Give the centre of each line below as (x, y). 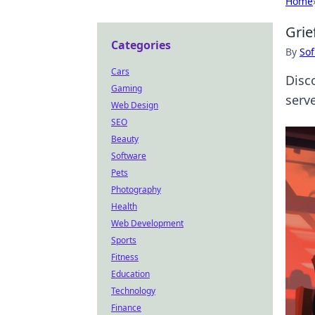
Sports (124, 240)
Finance (126, 308)
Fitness (125, 257)
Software (129, 156)
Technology (133, 291)
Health (124, 206)
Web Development (147, 223)
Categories (141, 45)
